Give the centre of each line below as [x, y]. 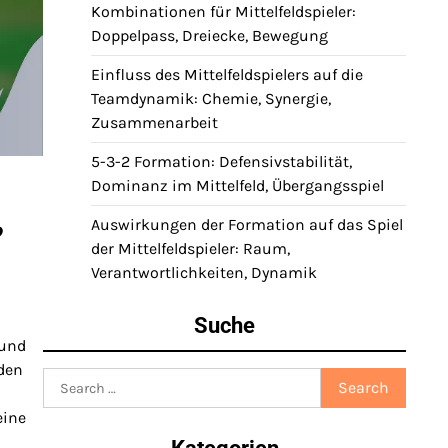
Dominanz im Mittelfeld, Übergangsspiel [237, 185]
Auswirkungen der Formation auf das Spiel [247, 224]
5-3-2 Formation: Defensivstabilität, [221, 161]
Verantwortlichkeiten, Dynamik [204, 272]
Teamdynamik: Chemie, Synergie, [211, 98]
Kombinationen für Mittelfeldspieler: [223, 11]
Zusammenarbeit [154, 122]
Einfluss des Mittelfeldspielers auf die [227, 74]
